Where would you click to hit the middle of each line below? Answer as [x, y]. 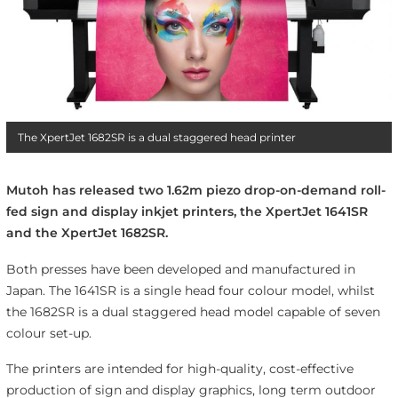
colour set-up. [48, 333]
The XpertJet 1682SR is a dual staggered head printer [156, 137]
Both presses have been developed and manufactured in [180, 269]
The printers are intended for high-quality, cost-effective [179, 369]
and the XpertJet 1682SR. [87, 232]
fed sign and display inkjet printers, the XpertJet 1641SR [187, 211]
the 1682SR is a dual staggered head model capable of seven [193, 311]
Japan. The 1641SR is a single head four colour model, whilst [190, 290]
